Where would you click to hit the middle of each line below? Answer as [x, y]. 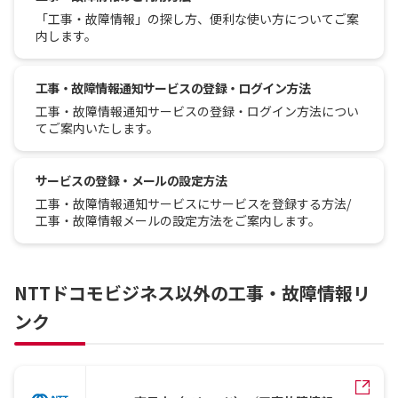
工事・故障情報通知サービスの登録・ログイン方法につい [197, 111]
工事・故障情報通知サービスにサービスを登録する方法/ [193, 203]
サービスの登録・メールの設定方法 [131, 180]
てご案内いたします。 [97, 128]
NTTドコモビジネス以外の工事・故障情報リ [192, 293]
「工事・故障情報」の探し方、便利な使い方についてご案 [197, 19]
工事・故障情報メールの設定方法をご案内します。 [178, 220]
